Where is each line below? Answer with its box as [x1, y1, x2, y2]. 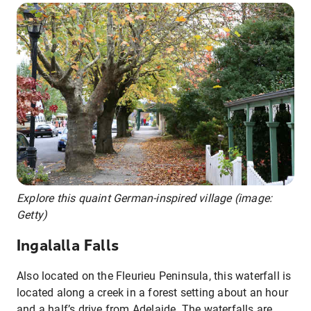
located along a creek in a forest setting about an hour [17, 286, 289, 300]
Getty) [17, 208, 48, 221]
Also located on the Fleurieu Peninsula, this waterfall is [17, 269, 292, 283]
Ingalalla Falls [17, 236, 119, 255]
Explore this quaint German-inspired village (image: [17, 191, 273, 205]
